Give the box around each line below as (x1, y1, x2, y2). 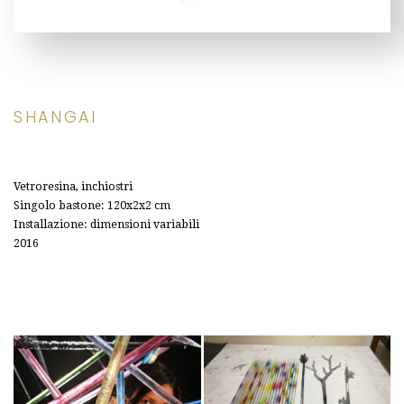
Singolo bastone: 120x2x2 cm (14, 198, 170, 212)
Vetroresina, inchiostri (14, 179, 133, 193)
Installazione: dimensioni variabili (14, 217, 199, 231)
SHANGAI (14, 106, 97, 128)
